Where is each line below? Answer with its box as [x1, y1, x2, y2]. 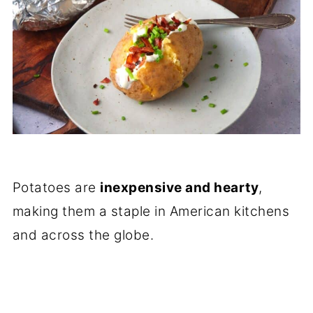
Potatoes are [12, 180, 101, 196]
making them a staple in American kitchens [12, 203, 290, 219]
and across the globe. [12, 227, 154, 243]
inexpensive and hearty [100, 180, 259, 196]
